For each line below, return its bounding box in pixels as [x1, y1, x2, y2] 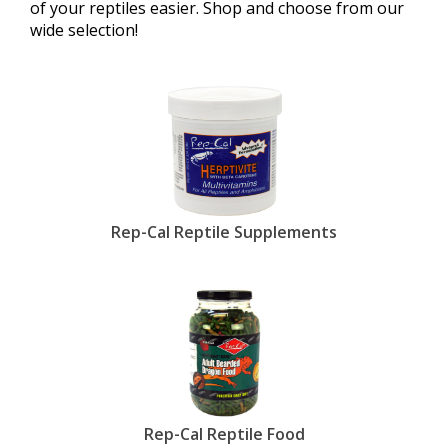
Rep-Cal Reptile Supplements [111, 221, 337, 243]
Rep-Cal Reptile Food [143, 423, 305, 445]
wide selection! [30, 19, 138, 41]
